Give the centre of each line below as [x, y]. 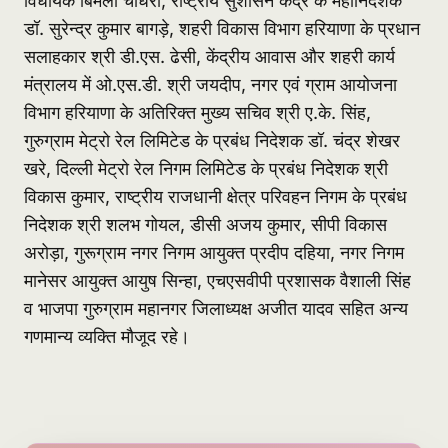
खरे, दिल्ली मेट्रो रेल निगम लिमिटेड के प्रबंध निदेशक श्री [206, 169]
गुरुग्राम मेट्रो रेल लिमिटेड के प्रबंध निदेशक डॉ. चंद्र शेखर [212, 141]
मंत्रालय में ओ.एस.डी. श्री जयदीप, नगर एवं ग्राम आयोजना [210, 85]
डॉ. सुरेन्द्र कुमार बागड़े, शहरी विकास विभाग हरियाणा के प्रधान [222, 29]
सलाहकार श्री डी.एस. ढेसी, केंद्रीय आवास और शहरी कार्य [209, 57]
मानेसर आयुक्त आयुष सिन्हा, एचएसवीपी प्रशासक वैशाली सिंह [217, 281]
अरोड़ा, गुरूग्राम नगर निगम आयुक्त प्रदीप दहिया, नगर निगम [214, 253]
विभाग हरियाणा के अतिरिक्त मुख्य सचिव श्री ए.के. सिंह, [197, 113]
